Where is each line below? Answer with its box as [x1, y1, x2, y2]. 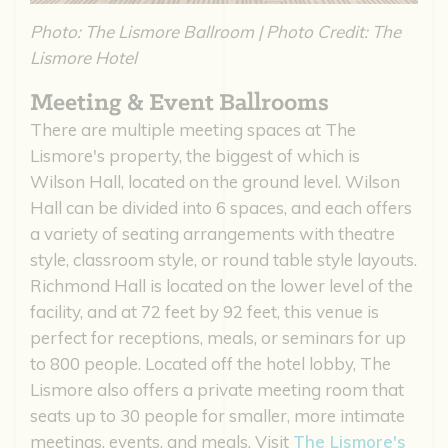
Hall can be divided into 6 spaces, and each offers [30, 196, 412, 218]
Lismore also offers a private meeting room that [30, 378, 404, 400]
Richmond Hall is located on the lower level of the [30, 274, 413, 296]
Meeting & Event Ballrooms [30, 89, 329, 117]
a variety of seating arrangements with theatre [30, 222, 395, 244]
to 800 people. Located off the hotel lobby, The [30, 352, 391, 374]
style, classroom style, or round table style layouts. [30, 248, 417, 270]
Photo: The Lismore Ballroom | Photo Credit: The [30, 20, 401, 42]
